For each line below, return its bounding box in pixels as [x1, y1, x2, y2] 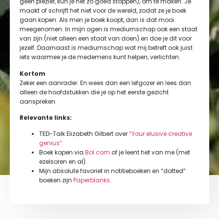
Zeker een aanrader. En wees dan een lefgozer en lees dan [20, 78, 191, 87]
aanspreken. [20, 97, 57, 106]
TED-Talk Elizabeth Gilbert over [39, 130, 129, 138]
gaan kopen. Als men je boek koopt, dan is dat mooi [20, 16, 174, 24]
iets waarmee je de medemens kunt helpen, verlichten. [20, 53, 180, 62]
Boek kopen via [39, 148, 85, 157]
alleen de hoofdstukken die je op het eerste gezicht [20, 88, 169, 96]
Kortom [20, 69, 45, 78]
